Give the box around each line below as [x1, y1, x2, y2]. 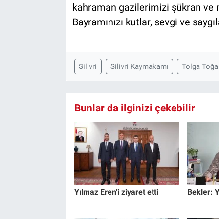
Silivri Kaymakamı [110, 62, 169, 71]
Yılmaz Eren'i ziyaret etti [74, 187, 158, 197]
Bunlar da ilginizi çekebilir [74, 101, 195, 114]
